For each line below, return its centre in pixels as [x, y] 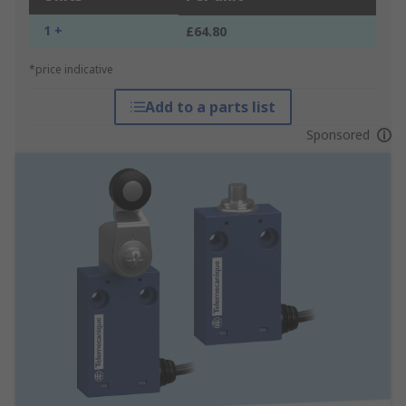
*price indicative [71, 70]
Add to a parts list [210, 107]
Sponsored [338, 135]
